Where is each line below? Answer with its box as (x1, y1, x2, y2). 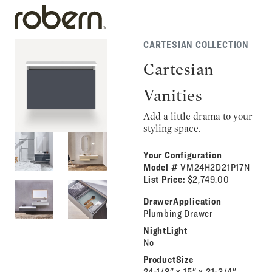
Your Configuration (143, 149, 222, 161)
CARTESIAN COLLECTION (143, 39, 249, 50)
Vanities (143, 85, 203, 105)
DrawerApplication (143, 195, 222, 207)
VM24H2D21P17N (180, 161, 250, 173)
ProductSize (143, 254, 194, 265)
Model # (143, 161, 181, 173)
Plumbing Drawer (143, 208, 213, 219)
